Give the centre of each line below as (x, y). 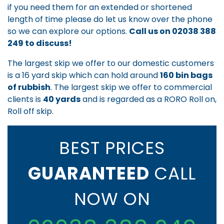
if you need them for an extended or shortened (100, 7)
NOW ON (112, 199)
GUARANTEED (89, 173)
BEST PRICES (112, 148)
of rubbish (29, 87)
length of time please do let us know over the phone (110, 19)
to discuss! (48, 43)
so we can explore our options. (68, 31)
